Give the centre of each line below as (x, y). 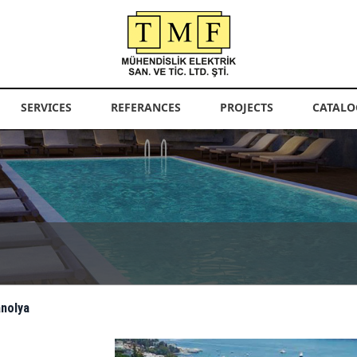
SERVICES (46, 107)
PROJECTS (247, 107)
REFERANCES (146, 107)
